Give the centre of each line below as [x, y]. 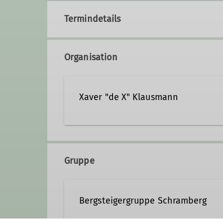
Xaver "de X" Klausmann [129, 97]
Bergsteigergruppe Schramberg [143, 201]
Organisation [91, 57]
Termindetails [93, 19]
